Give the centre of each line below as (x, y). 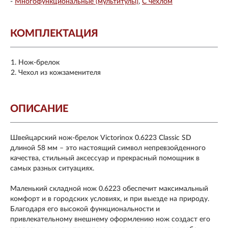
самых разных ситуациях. (52, 168)
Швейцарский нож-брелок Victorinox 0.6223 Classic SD (101, 138)
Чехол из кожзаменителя (60, 73)
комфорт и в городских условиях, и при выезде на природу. (110, 199)
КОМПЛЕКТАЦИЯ (54, 34)
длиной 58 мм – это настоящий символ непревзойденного (108, 148)
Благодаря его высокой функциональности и (85, 209)
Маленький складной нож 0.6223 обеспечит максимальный (109, 189)
